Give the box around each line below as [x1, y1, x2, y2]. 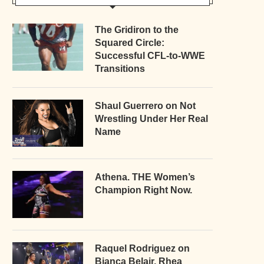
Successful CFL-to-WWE [95, 50, 205, 61]
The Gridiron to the [95, 24, 179, 35]
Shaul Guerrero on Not [95, 100, 196, 111]
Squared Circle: [95, 37, 164, 48]
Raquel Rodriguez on [95, 243, 190, 253]
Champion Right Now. [95, 184, 192, 195]
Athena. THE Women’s [95, 171, 195, 182]
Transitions [95, 63, 145, 74]
